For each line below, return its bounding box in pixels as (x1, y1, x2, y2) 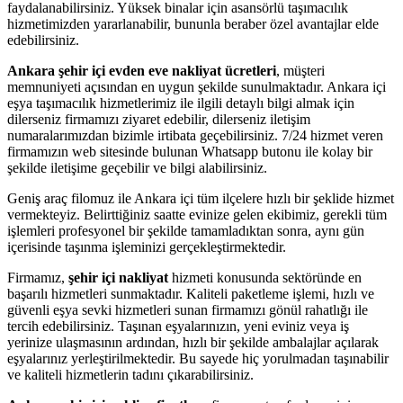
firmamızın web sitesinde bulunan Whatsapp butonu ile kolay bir (7, 144, 372, 160)
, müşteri (276, 63, 325, 79)
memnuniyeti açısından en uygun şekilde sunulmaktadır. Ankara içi (7, 79, 386, 95)
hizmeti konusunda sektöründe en (168, 270, 362, 286)
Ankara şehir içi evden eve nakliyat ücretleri (7, 63, 276, 79)
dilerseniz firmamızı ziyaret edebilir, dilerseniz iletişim (7, 112, 310, 128)
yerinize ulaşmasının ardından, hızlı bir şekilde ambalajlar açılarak (7, 335, 379, 351)
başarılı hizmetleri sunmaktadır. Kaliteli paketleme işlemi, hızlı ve (7, 286, 374, 302)
